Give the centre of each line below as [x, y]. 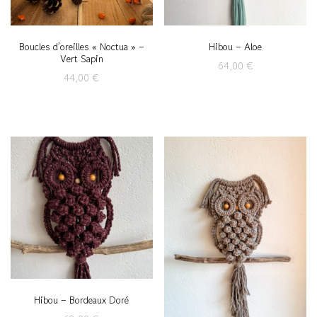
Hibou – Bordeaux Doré [82, 300]
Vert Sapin [81, 58]
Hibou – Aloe [236, 46]
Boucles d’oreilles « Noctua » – [81, 46]
